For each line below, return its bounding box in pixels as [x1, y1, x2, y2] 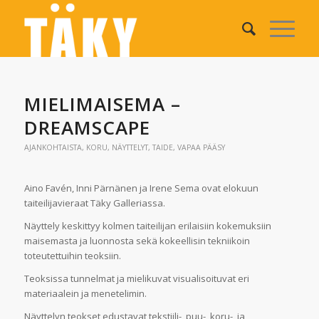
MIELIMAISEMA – [23, 91, 181, 117]
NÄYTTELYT [111, 142, 148, 152]
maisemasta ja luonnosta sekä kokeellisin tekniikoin [23, 234, 250, 248]
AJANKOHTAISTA [23, 142, 82, 152]
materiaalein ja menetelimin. [23, 287, 147, 300]
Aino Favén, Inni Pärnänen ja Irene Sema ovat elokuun [23, 182, 258, 195]
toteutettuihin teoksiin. [23, 249, 123, 263]
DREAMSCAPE [23, 115, 150, 140]
